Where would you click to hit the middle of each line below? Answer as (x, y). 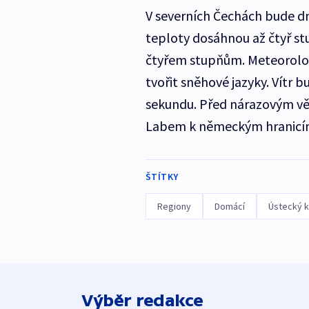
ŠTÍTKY (162, 177)
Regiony (174, 207)
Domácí (229, 207)
